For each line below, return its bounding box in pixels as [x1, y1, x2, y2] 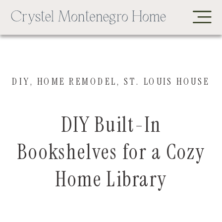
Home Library [55, 165, 167, 193]
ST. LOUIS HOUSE [124, 75, 210, 88]
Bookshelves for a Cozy [17, 138, 205, 166]
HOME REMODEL [37, 75, 117, 88]
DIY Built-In [60, 111, 162, 138]
